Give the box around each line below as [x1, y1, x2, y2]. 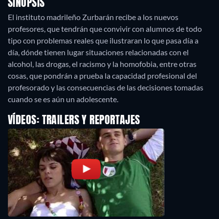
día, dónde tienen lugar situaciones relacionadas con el [8, 47, 189, 57]
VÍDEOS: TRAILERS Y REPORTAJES [8, 115, 140, 127]
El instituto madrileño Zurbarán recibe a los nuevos [8, 12, 178, 22]
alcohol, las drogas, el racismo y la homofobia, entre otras [8, 59, 197, 69]
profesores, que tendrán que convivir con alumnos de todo [8, 24, 202, 34]
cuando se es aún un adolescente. [8, 94, 118, 104]
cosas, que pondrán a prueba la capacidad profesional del [8, 71, 197, 81]
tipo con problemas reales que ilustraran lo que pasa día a [8, 36, 198, 45]
